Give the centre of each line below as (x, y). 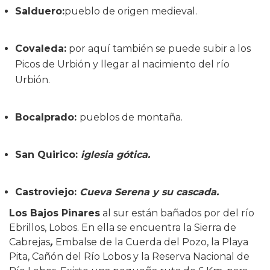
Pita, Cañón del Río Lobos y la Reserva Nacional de (129, 256)
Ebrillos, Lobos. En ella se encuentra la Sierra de (123, 227)
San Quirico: (48, 154)
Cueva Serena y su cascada (148, 192)
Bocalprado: (47, 117)
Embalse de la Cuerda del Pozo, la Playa (152, 242)
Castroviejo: (47, 192)
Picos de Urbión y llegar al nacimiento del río (122, 64)
